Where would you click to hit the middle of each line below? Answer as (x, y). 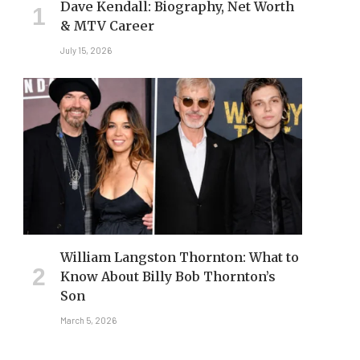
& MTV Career (107, 26)
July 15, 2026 (86, 51)
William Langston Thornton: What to (180, 258)
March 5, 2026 (88, 321)
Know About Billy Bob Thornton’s (168, 277)
